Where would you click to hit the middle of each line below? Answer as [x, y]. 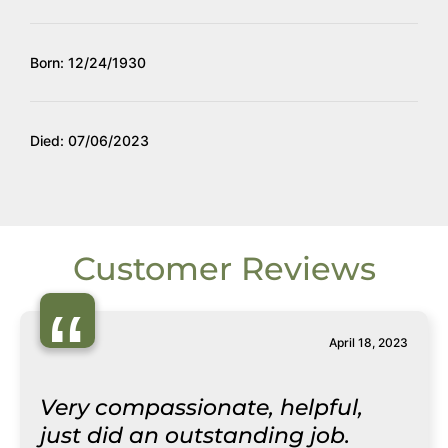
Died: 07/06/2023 [89, 140]
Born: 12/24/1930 [88, 62]
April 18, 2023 [368, 342]
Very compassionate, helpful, [201, 407]
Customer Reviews [224, 268]
